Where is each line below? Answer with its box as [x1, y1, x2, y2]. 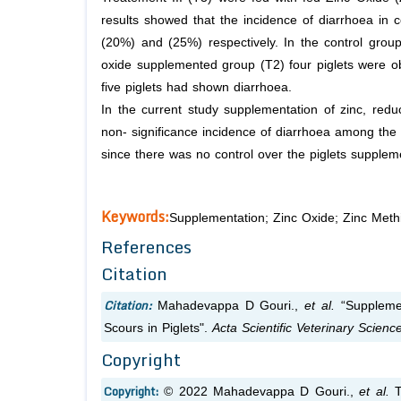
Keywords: [101, 205, 169, 229]
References [101, 233, 192, 261]
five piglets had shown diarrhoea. [101, 81, 292, 95]
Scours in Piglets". [104, 321, 212, 336]
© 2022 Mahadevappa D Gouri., [164, 385, 360, 399]
